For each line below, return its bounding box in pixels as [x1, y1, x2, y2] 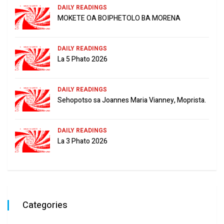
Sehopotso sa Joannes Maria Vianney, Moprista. [57, 94, 206, 105]
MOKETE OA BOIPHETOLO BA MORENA [57, 12, 180, 23]
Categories [22, 198, 67, 212]
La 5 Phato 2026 [57, 53, 107, 64]
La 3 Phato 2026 [57, 135, 107, 146]
